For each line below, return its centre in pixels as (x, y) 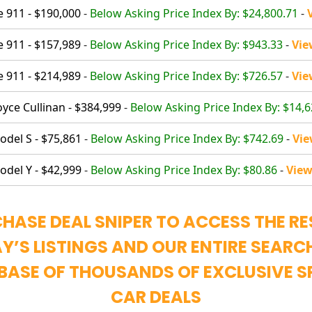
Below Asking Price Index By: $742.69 (187, 138)
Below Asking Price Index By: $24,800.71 (194, 13)
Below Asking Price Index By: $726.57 (186, 76)
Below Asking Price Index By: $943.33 (186, 44)
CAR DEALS (156, 297)
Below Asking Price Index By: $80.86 (184, 170)
